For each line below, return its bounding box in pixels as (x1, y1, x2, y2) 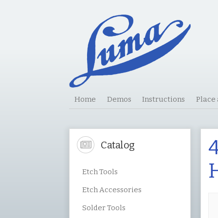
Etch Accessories (82, 185, 142, 194)
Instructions (142, 95, 185, 104)
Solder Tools (82, 203, 126, 212)
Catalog (99, 139, 135, 151)
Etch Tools (82, 167, 118, 176)
